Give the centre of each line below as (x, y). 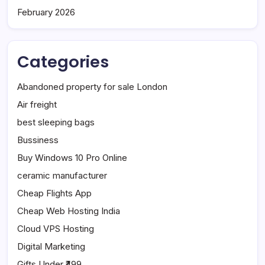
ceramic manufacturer (62, 176)
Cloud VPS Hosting (56, 229)
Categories (63, 62)
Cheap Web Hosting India (69, 211)
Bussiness (38, 140)
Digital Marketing (51, 247)
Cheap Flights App (54, 193)
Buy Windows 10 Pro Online (72, 158)
